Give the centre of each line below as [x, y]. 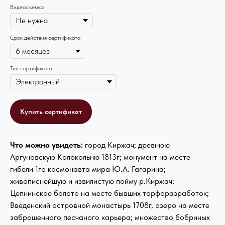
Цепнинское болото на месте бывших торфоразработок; [109, 193]
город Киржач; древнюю [126, 145]
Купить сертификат [51, 112]
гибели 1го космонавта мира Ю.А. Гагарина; [88, 169]
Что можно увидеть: [46, 145]
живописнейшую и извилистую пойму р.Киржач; [92, 181]
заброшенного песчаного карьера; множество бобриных [110, 217]
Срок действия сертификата [45, 38]
